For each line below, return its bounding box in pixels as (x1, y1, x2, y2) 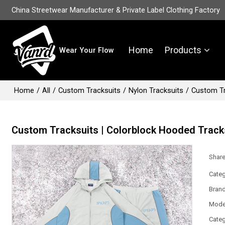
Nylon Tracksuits (129, 86, 184, 95)
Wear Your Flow (59, 46, 115, 55)
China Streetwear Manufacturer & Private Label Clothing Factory (12, 6, 220, 15)
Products (165, 45, 202, 55)
